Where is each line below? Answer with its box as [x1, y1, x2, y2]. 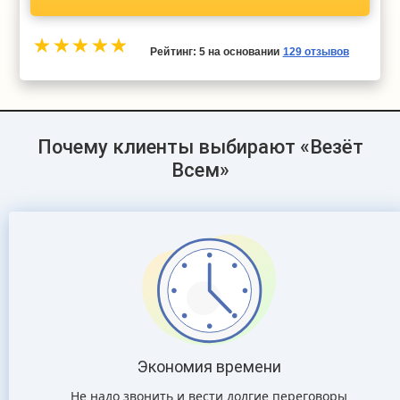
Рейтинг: [150, 46, 199, 58]
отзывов [301, 46, 350, 58]
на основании [204, 46, 283, 58]
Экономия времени [137, 357, 281, 376]
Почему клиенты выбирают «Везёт [37, 136, 363, 158]
